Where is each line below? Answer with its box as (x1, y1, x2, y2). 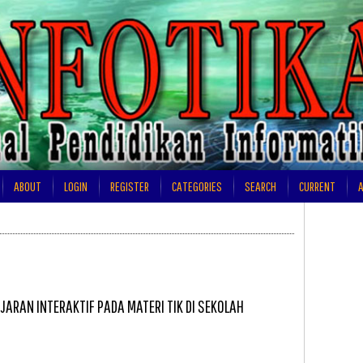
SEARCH (244, 178, 276, 194)
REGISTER (109, 178, 149, 194)
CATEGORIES (171, 178, 222, 194)
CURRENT (298, 178, 335, 194)
